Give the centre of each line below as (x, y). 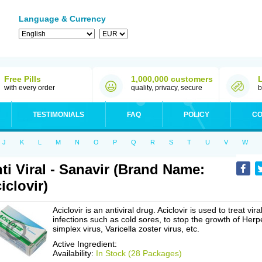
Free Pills (23, 79)
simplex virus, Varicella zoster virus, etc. (126, 229)
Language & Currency (62, 19)
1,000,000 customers (172, 79)
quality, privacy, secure (167, 88)
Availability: (74, 253)
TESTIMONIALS (58, 115)
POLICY (196, 115)
